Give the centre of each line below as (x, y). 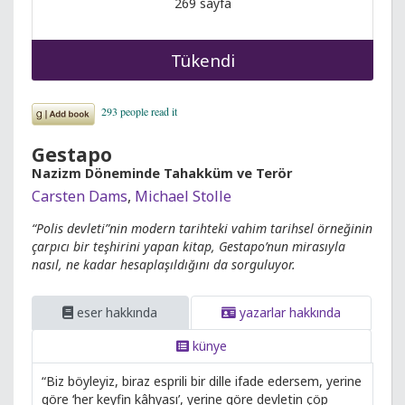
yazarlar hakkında (288, 312)
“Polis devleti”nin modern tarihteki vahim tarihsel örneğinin (202, 228)
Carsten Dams (80, 196)
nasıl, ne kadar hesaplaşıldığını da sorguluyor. (164, 264)
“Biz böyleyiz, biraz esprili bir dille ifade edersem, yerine (202, 381)
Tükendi (202, 60)
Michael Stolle (183, 196)
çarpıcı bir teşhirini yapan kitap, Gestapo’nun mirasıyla (188, 246)
